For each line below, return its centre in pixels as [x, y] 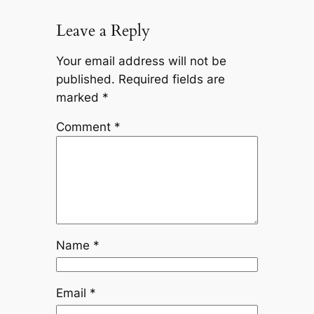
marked [79, 97]
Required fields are [171, 79]
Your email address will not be [141, 61]
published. [85, 79]
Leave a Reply [103, 30]
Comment [85, 127]
